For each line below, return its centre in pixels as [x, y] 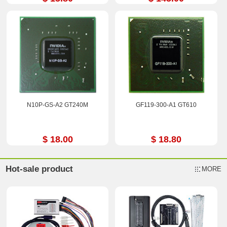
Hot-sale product [40, 169]
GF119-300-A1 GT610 [166, 105]
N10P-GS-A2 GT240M [58, 105]
